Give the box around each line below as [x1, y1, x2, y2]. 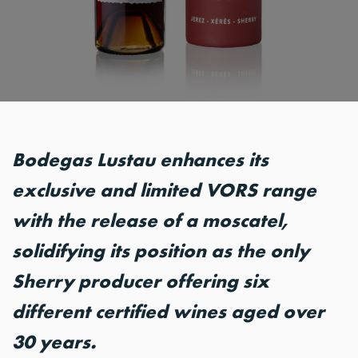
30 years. [12, 330, 96, 353]
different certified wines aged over [12, 300, 324, 323]
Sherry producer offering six [12, 269, 269, 292]
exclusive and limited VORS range [12, 178, 316, 201]
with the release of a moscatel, [12, 209, 288, 232]
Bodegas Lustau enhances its [12, 148, 268, 171]
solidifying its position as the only [12, 239, 309, 262]
